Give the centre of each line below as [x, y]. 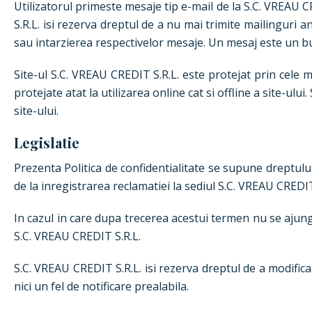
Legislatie [47, 142]
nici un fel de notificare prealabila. [101, 286]
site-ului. [36, 111]
